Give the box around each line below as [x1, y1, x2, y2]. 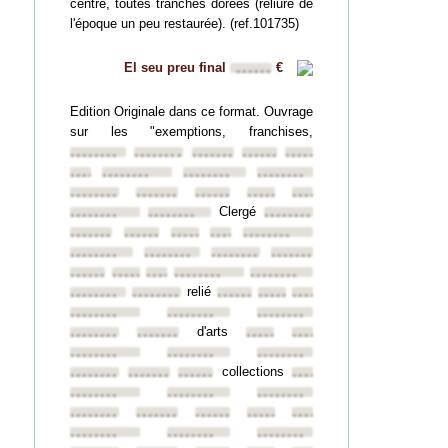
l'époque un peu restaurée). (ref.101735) [70, 16, 299, 31]
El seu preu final [124, 60, 230, 75]
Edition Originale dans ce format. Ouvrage [70, 104, 313, 119]
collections [213, 364, 292, 379]
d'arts [179, 324, 246, 339]
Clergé [211, 204, 264, 219]
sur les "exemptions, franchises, [70, 124, 313, 139]
